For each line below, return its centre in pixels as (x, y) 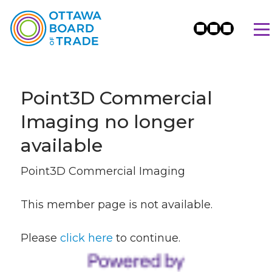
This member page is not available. (117, 205)
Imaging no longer (108, 122)
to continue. (147, 238)
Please (40, 238)
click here (87, 238)
